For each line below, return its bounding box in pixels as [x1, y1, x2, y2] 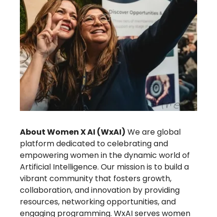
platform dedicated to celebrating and [20, 138, 168, 149]
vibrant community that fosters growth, [20, 172, 171, 184]
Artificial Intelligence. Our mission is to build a [20, 161, 189, 172]
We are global [125, 126, 181, 138]
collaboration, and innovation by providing [20, 184, 180, 196]
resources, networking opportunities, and [20, 196, 176, 207]
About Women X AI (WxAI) [20, 126, 125, 138]
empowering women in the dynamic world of [20, 149, 190, 161]
